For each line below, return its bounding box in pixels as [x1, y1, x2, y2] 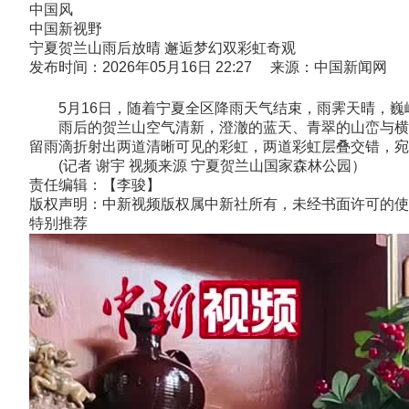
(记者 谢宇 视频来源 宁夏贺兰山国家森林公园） [29, 158, 366, 173]
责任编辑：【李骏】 [29, 177, 161, 193]
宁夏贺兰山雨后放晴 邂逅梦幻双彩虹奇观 [29, 40, 296, 56]
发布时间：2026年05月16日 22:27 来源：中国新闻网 [29, 59, 387, 75]
